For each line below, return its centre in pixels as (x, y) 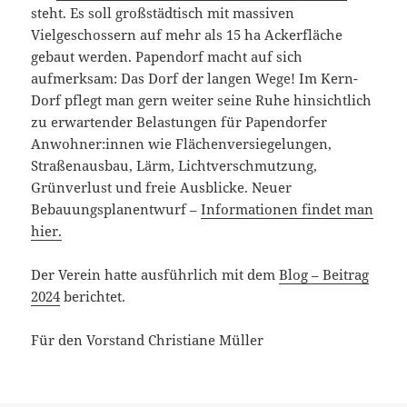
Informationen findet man (288, 208)
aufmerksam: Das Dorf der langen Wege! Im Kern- (195, 78)
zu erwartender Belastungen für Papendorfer (179, 121)
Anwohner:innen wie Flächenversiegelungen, (182, 143)
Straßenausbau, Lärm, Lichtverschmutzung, (174, 165)
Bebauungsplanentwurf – (116, 208)
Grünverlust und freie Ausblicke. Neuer (162, 187)
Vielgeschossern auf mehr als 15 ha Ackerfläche (187, 34)
